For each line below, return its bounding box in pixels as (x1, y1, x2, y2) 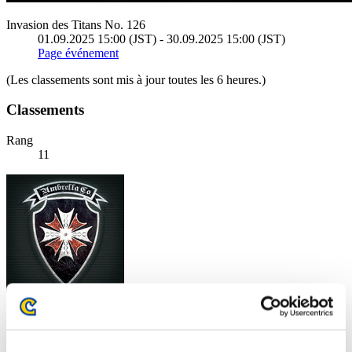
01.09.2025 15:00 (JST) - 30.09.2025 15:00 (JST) (38, 31, 285, 46)
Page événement (38, 46, 119, 60)
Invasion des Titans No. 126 (6, 17, 145, 31)
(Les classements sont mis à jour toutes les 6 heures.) (6, 72, 266, 86)
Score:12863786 (6, 335, 88, 349)
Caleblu (6, 308, 45, 322)
